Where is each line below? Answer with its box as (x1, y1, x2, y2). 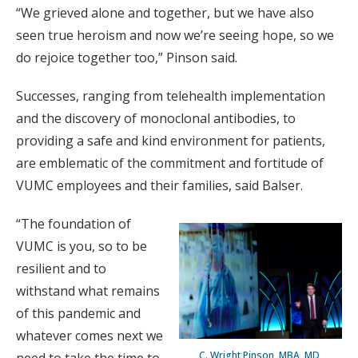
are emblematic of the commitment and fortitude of (16, 153, 324, 172)
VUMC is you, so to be (16, 237, 147, 255)
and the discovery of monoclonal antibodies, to (16, 109, 296, 127)
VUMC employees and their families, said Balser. (16, 176, 303, 194)
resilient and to (16, 259, 106, 277)
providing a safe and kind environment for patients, (16, 131, 325, 149)
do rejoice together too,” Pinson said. (16, 48, 237, 66)
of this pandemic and (16, 304, 141, 322)
